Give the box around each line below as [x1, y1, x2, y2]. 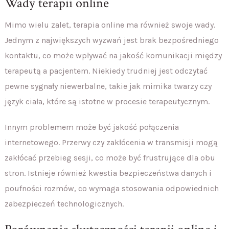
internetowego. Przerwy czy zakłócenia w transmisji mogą [4, 137, 218, 147]
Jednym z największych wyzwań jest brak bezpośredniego [4, 35, 219, 45]
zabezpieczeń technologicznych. [4, 198, 124, 209]
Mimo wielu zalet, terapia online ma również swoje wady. [4, 19, 215, 30]
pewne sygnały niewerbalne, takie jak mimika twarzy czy [4, 81, 212, 91]
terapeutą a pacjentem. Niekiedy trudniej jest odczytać [4, 65, 208, 76]
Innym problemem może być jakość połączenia [4, 122, 179, 132]
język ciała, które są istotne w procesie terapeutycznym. [4, 96, 210, 106]
